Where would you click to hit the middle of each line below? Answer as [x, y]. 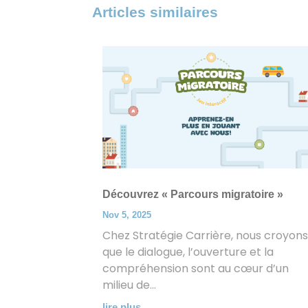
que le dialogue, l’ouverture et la [188, 252]
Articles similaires [155, 12]
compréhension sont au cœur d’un [196, 268]
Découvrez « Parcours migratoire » [193, 194]
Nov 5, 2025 [127, 214]
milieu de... [130, 285]
